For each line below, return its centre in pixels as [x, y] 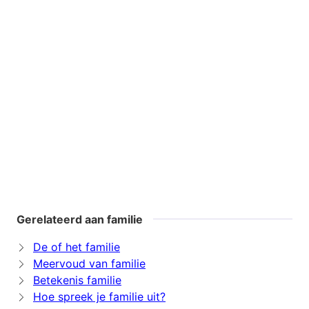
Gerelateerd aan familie [80, 220]
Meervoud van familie [89, 264]
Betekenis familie [77, 280]
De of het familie [77, 247]
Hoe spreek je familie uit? [99, 297]
